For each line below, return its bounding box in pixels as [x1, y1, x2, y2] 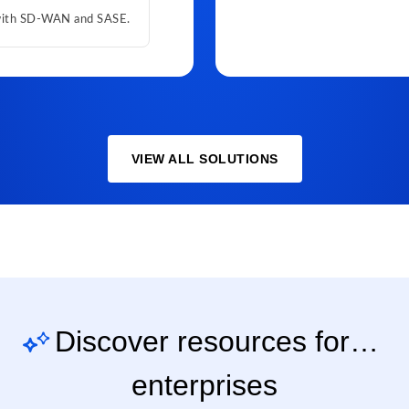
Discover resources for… [55, 325, 379, 359]
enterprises [131, 369, 278, 403]
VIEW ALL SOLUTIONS [131, 152, 278, 167]
